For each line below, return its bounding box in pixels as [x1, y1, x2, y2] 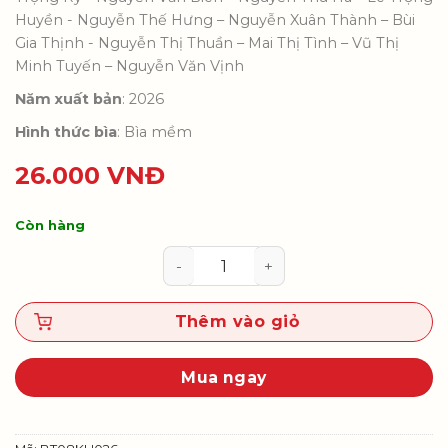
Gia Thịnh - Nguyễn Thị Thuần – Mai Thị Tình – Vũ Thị [15, 33, 399, 52]
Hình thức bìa [15, 122, 117, 141]
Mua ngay [181, 368, 267, 388]
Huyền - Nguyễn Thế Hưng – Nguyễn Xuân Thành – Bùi [15, 10, 415, 29]
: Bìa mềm [117, 122, 192, 141]
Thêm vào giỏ [174, 312, 300, 332]
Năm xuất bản [15, 89, 122, 108]
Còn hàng [15, 217, 85, 233]
